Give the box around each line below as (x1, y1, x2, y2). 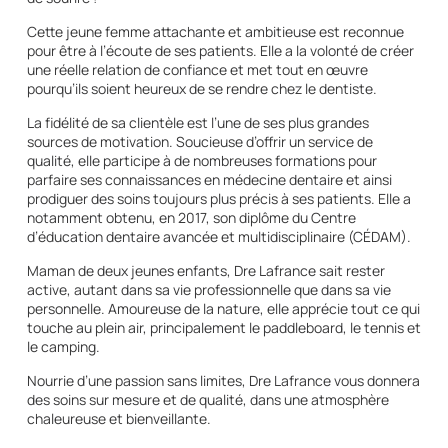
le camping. (26, 336, 100, 356)
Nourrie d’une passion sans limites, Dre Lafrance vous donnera (26, 370, 420, 390)
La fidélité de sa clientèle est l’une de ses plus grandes (26, 112, 369, 132)
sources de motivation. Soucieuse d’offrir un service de (26, 131, 373, 151)
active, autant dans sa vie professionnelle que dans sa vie (26, 279, 391, 299)
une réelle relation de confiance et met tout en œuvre (26, 59, 368, 79)
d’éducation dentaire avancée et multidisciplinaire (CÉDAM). (26, 226, 411, 246)
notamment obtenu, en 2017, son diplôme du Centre (26, 207, 356, 227)
